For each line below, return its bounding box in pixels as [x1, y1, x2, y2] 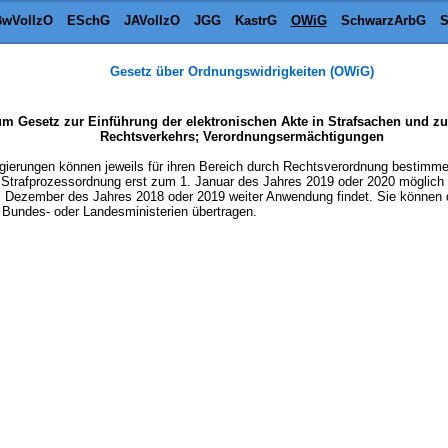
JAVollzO [123, 13, 180, 28]
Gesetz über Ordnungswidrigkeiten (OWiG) [110, 64, 374, 79]
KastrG [234, 13, 277, 28]
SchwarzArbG [340, 13, 426, 28]
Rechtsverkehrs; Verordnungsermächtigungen [100, 129, 384, 144]
